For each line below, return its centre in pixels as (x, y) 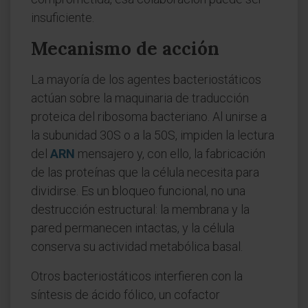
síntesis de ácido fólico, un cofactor (125, 295)
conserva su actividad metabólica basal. (137, 246)
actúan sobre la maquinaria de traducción (140, 98)
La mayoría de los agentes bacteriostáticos (146, 79)
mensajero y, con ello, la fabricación (170, 154)
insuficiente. (63, 18)
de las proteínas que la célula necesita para (145, 172)
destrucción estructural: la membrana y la (140, 209)
